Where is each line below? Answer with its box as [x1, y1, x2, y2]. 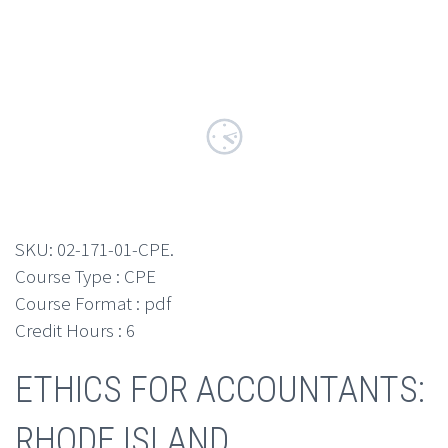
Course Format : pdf [15, 291, 171, 315]
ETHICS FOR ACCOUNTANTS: [15, 368, 425, 411]
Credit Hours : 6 [15, 318, 135, 342]
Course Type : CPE [15, 264, 156, 288]
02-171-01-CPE [57, 237, 170, 261]
